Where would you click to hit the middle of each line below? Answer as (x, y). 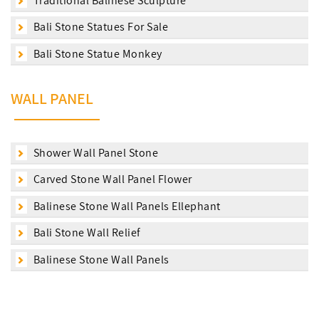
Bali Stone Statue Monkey (96, 53)
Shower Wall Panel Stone (94, 152)
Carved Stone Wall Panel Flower (111, 179)
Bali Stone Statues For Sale (99, 27)
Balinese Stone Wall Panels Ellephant (126, 206)
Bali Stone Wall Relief (86, 233)
